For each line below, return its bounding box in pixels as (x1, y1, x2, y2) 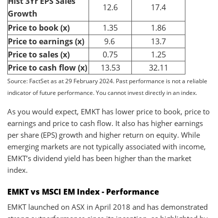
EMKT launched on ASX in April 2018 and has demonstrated (7, 201, 208, 212)
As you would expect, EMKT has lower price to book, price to (7, 106, 210, 116)
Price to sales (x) (8, 49, 70, 60)
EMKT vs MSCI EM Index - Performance (7, 186, 159, 197)
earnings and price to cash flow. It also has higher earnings (7, 118, 203, 128)
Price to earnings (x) (8, 36, 84, 47)
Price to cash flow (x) (8, 62, 87, 73)
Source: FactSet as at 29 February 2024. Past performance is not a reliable (7, 76, 207, 85)
